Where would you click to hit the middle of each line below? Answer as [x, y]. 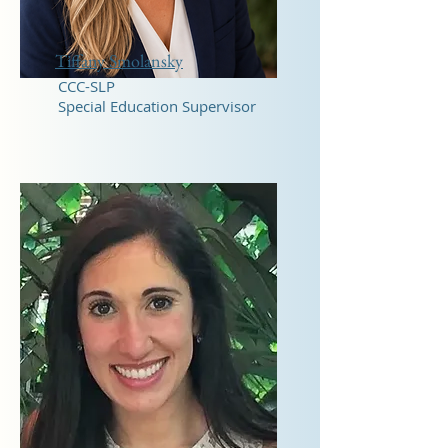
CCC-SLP [86, 86]
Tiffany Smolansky [119, 60]
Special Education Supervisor [157, 106]
